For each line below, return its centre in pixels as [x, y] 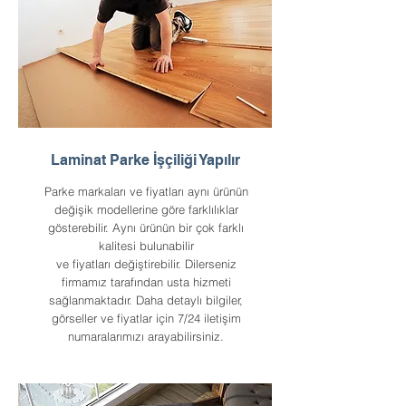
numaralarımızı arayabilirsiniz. [146, 336]
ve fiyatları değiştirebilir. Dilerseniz [146, 264]
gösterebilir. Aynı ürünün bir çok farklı [146, 227]
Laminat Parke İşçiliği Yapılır [145, 160]
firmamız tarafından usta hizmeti [146, 282]
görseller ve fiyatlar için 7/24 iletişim [146, 318]
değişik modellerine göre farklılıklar [146, 209]
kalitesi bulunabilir [146, 246]
